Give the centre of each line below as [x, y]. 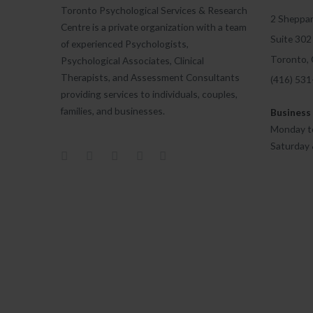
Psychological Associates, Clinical [132, 60]
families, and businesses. [113, 111]
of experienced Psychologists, [125, 44]
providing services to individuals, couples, [149, 94]
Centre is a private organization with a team [154, 27]
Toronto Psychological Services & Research [154, 10]
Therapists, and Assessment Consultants [150, 77]
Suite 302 [291, 39]
